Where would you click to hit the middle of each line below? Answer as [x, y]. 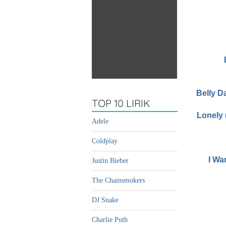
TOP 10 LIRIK [121, 103]
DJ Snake [105, 200]
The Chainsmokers [118, 181]
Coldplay [105, 141]
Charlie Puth [110, 220]
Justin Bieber [110, 161]
